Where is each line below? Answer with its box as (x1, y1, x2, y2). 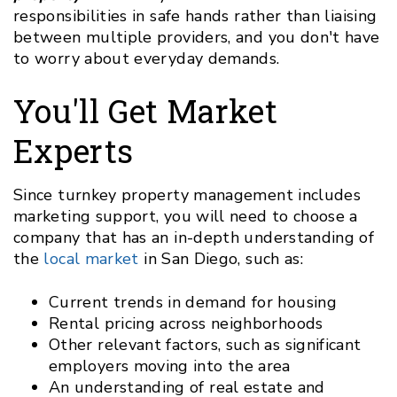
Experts (13, 128, 134, 172)
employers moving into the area (49, 354, 291, 377)
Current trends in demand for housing (49, 291, 337, 313)
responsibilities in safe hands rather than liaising (13, 4, 378, 27)
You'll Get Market (13, 89, 278, 132)
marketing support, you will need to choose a (13, 205, 358, 227)
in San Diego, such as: (138, 247, 304, 269)
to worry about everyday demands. (13, 47, 280, 69)
